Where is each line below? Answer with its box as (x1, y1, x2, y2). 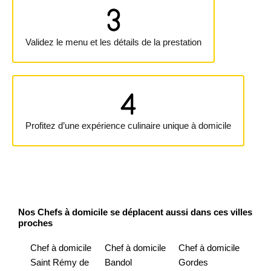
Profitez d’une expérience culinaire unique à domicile (25, 120, 231, 131)
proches (18, 218, 53, 228)
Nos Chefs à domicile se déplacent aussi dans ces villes (18, 207, 252, 217)
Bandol (104, 257, 132, 267)
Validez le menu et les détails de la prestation (25, 37, 201, 47)
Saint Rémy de (30, 257, 89, 267)
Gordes (178, 257, 209, 267)
